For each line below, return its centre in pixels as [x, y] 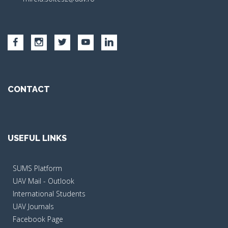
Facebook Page [38, 219]
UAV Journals [33, 206]
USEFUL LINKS [37, 138]
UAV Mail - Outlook [44, 181]
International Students [49, 193]
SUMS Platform [37, 168]
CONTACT [29, 89]
